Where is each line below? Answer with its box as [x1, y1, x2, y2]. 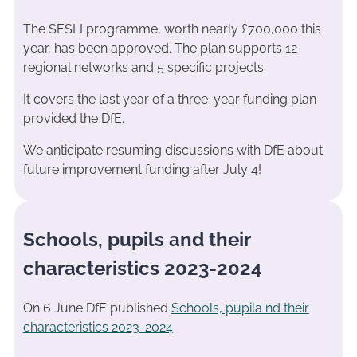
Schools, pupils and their [22, 227, 250, 251]
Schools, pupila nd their [171, 300, 309, 316]
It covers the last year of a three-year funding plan [22, 92, 316, 108]
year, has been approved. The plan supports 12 [22, 41, 297, 57]
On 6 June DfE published [22, 300, 171, 316]
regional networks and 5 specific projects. [22, 60, 266, 76]
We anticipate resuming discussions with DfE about [22, 143, 323, 159]
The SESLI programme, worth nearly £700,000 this [22, 22, 321, 37]
